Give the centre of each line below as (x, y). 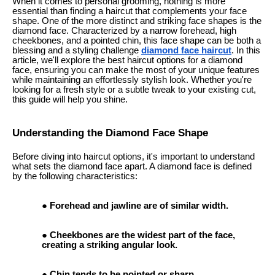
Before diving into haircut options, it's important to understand (134, 156)
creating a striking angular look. (110, 245)
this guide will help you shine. (70, 99)
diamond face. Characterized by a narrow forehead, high (124, 31)
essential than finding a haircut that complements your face (130, 11)
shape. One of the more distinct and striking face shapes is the (137, 21)
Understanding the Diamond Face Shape (110, 132)
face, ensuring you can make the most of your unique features (136, 70)
